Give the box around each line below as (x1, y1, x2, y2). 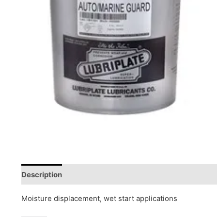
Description (21, 170, 62, 179)
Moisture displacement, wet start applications (21, 194, 177, 203)
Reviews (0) (71, 170, 113, 179)
